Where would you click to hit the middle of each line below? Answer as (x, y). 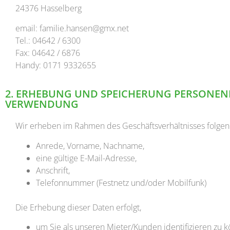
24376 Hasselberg (49, 8)
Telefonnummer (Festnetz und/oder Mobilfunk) (121, 183)
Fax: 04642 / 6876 (48, 53)
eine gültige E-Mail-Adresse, (86, 158)
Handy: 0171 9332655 (56, 65)
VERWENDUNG (42, 104)
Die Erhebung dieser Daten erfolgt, (78, 207)
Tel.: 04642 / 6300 (48, 40)
